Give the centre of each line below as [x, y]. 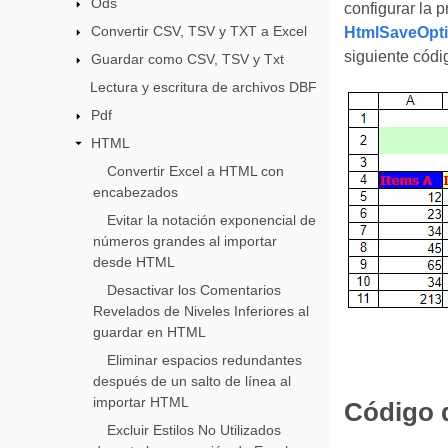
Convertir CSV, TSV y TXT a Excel [198, 31]
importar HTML [141, 402]
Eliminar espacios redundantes [205, 360]
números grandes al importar [185, 241]
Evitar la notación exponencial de [212, 220]
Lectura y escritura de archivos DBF [203, 87]
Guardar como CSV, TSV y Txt [187, 59]
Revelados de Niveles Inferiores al [201, 311]
